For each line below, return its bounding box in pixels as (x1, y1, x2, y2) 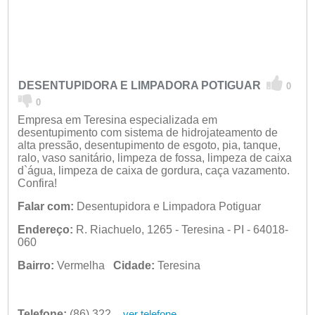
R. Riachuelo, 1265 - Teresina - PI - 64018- (72, 224, 288, 236)
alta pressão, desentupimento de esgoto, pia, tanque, (17, 139, 281, 152)
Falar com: (17, 200, 74, 213)
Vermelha (53, 259, 113, 272)
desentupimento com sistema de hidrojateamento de (17, 127, 278, 139)
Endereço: (17, 224, 73, 236)
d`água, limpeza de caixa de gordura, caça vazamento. (17, 165, 290, 177)
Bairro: (17, 259, 54, 272)
